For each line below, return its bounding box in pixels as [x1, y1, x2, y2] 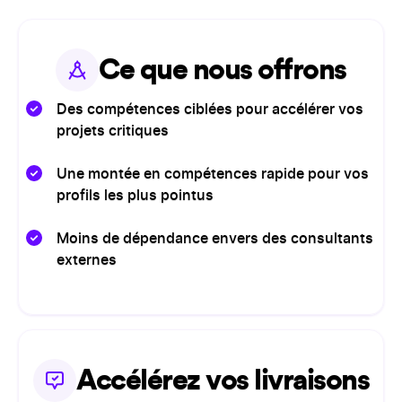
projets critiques [57, 124, 169, 138]
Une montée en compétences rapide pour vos [57, 167, 369, 181]
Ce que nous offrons [99, 55, 346, 84]
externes [57, 253, 117, 267]
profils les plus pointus [57, 188, 214, 203]
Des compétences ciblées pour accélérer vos [57, 102, 363, 117]
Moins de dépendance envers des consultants [57, 232, 373, 246]
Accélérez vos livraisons [76, 365, 369, 395]
